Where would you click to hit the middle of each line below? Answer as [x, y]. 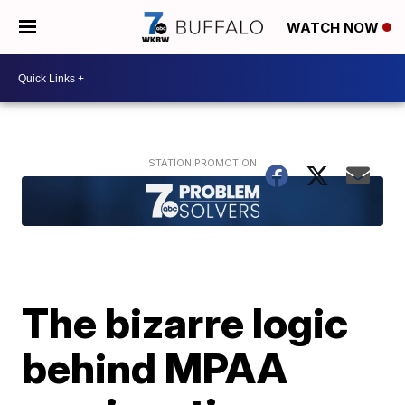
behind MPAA [155, 367]
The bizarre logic [185, 322]
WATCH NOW [334, 28]
